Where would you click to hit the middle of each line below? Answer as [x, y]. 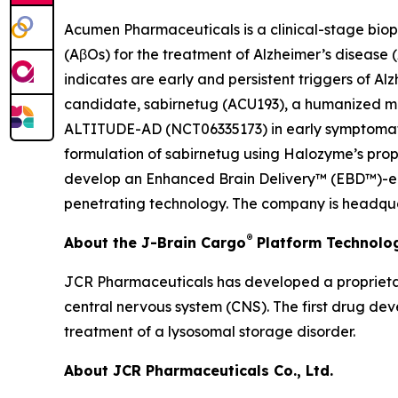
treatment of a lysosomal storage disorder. [210, 332]
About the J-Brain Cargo [155, 243]
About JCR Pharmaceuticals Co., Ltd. [199, 371]
